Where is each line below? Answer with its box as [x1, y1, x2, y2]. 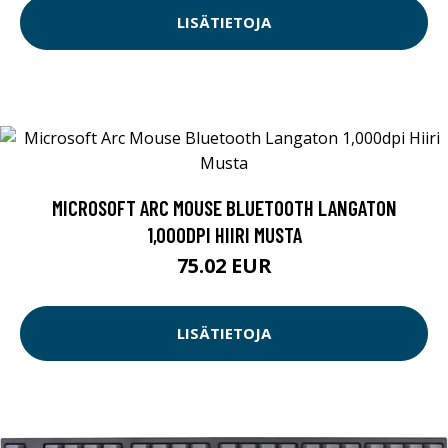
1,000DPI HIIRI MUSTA [146, 221, 302, 247]
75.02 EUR [176, 251, 272, 279]
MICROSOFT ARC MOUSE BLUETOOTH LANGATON [51, 194, 397, 220]
